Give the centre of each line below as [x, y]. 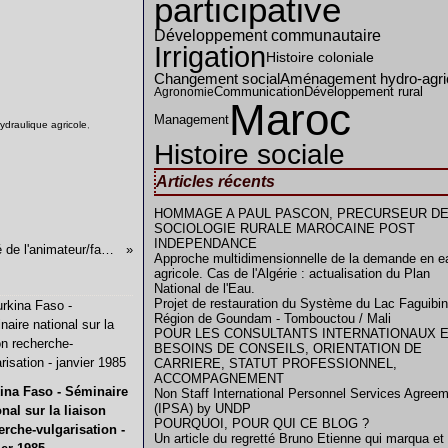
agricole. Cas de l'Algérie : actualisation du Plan [292, 273]
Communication [259, 91]
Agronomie [184, 92]
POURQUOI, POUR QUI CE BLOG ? [261, 423]
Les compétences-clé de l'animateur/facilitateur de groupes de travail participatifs [107, 249]
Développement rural [363, 91]
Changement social [217, 79]
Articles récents [215, 181]
